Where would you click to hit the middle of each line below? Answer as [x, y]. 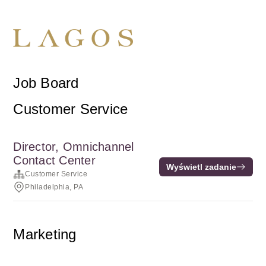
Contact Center [54, 160]
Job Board [46, 83]
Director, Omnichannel [74, 147]
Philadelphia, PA [54, 187]
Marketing [45, 234]
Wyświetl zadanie [201, 167]
